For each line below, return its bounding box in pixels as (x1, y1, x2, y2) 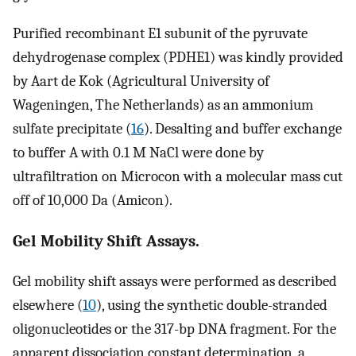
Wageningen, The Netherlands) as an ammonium (13, 95, 313, 114)
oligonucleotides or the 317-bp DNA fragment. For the (13, 320, 336, 339)
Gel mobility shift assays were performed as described (13, 273, 337, 291)
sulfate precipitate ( (13, 119, 131, 137)
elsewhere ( (13, 296, 83, 315)
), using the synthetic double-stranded (96, 296, 327, 315)
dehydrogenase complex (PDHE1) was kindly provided (13, 48, 343, 66)
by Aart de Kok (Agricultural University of (13, 72, 269, 90)
